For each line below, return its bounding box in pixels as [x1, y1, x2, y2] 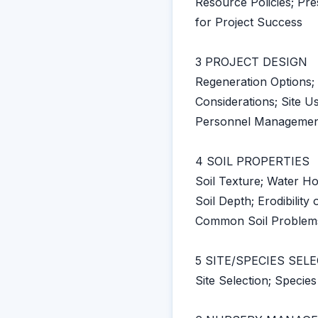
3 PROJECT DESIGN [195, 55, 307, 69]
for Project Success [195, 15, 302, 29]
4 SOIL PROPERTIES [195, 154, 309, 168]
